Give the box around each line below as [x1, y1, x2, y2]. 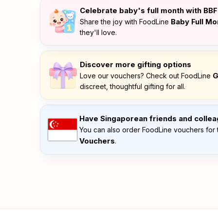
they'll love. [80, 28, 117, 36]
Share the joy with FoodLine [80, 18, 171, 26]
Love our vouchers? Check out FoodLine [80, 72, 213, 80]
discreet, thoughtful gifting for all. [80, 82, 185, 91]
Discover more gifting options [80, 60, 191, 69]
